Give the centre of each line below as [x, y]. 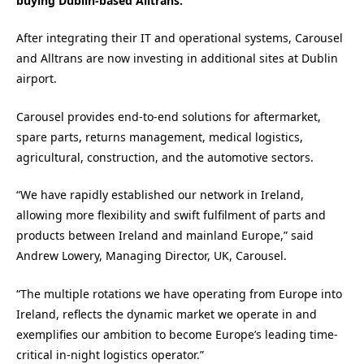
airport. [37, 79]
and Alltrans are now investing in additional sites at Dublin [177, 58]
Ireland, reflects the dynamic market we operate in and [167, 314]
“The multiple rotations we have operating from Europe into [179, 293]
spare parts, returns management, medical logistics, [160, 136]
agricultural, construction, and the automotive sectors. [165, 157]
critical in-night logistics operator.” [110, 354]
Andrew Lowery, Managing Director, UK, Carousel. [152, 256]
